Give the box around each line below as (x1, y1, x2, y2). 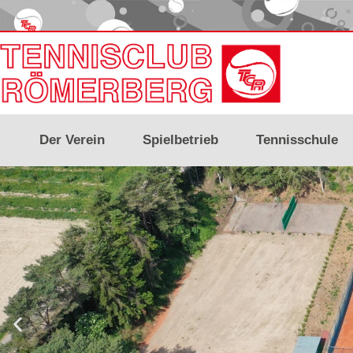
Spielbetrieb (143, 132, 218, 147)
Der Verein (39, 132, 105, 147)
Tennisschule (256, 132, 338, 147)
